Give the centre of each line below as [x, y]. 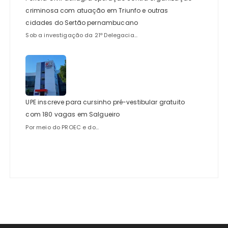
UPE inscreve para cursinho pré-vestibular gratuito [105, 102]
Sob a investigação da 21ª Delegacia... [82, 35]
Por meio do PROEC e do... [62, 127]
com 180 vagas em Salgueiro [73, 115]
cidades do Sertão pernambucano [82, 22]
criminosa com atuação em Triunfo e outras [97, 10]
